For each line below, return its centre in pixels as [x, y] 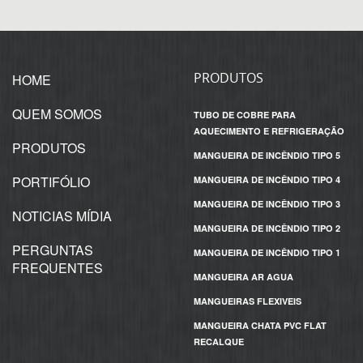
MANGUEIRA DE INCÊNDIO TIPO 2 [267, 228]
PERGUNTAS [53, 250]
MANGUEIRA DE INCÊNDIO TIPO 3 [267, 204]
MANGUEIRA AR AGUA [243, 277]
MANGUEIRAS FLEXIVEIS [248, 301]
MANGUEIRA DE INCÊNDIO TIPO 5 [267, 155]
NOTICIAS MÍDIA [62, 216]
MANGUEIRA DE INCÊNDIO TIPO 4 [267, 179]
